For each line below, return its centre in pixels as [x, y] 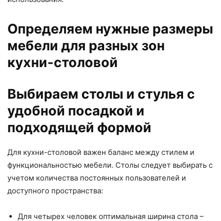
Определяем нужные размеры [110, 29]
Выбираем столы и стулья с [101, 94]
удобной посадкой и [76, 111]
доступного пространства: [55, 191]
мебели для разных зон [86, 46]
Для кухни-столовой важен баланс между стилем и [101, 152]
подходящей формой [79, 128]
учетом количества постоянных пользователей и [97, 178]
